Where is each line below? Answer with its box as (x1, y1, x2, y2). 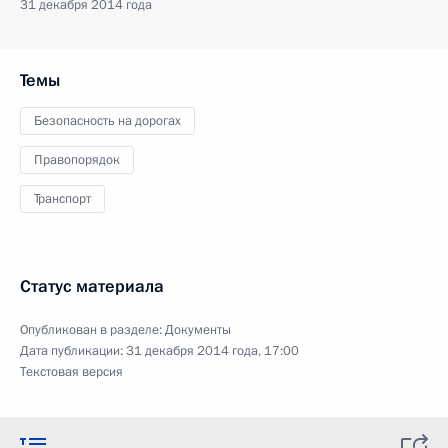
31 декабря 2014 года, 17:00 (126, 342, 299, 360)
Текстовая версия (20, 363, 123, 381)
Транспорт (34, 190, 91, 208)
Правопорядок (34, 151, 120, 169)
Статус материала (20, 275, 164, 298)
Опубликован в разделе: (20, 321, 165, 339)
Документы (165, 321, 231, 339)
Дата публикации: (20, 342, 126, 360)
